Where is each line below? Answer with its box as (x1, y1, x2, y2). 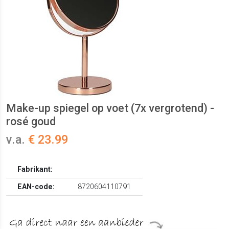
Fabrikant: (17, 165, 53, 174)
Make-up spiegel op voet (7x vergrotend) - (6, 102, 214, 115)
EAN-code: (17, 182, 55, 192)
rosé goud (6, 115, 56, 128)
